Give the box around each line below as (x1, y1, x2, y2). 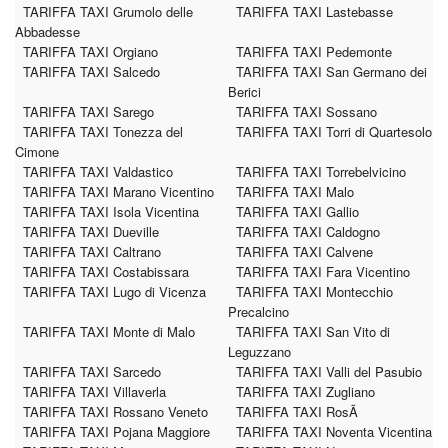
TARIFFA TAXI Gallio (236, 202, 359, 221)
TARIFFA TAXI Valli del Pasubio (236, 362, 422, 381)
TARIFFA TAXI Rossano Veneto (23, 402, 208, 421)
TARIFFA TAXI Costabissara (23, 262, 189, 281)
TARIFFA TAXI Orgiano (23, 42, 158, 61)
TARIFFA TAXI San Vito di (236, 322, 390, 341)
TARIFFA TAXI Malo (236, 182, 354, 201)
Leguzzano (228, 342, 291, 361)
